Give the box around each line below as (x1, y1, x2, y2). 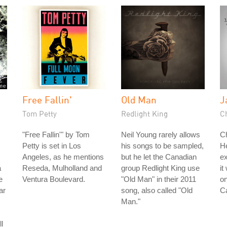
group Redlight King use (121, 164, 200, 172)
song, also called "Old (121, 186, 193, 195)
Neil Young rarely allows (121, 130, 200, 139)
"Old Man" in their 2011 (121, 175, 196, 183)
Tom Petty (22, 109, 57, 118)
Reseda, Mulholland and (22, 164, 102, 172)
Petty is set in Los (22, 141, 81, 150)
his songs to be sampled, (121, 141, 204, 150)
